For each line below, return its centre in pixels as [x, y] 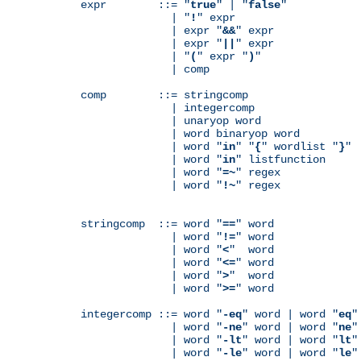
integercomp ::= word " [151, 314]
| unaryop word [171, 120]
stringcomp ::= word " [151, 224]
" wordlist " [300, 146]
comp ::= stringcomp [164, 95]
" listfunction [280, 159]
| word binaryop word [190, 133]
